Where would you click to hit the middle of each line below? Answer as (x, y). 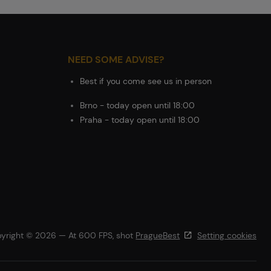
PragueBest (158, 235)
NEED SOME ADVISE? (116, 60)
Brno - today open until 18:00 (137, 105)
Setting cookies (227, 235)
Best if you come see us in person (146, 81)
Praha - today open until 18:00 (140, 120)
